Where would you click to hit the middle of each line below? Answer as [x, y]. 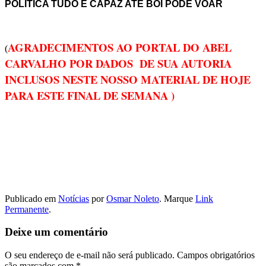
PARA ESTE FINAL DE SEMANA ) [90, 95]
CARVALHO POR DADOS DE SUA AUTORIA [118, 63]
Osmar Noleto [133, 198]
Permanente [27, 209]
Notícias [74, 198]
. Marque [177, 198]
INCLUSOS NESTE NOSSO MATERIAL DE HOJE [128, 79]
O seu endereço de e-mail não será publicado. [90, 255]
